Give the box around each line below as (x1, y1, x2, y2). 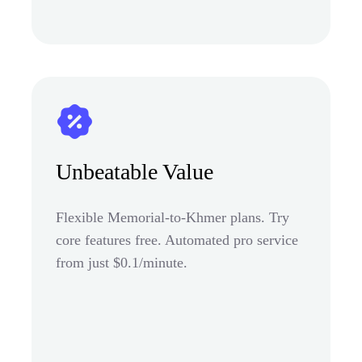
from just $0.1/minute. (56, 254, 187, 271)
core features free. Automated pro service (56, 231, 298, 248)
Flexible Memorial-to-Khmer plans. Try (56, 208, 289, 225)
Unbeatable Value (56, 158, 213, 184)
